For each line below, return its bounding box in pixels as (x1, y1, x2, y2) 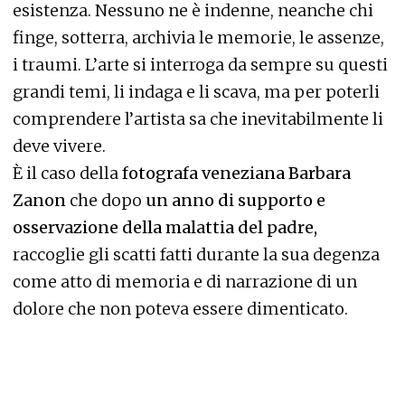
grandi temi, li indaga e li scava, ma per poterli (13, 80, 380, 102)
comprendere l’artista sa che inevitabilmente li (13, 108, 383, 129)
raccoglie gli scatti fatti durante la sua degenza (13, 243, 380, 265)
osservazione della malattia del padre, (13, 216, 317, 238)
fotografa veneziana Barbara (118, 162, 351, 184)
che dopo (66, 189, 142, 211)
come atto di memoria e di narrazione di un (13, 270, 357, 292)
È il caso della (13, 162, 118, 184)
